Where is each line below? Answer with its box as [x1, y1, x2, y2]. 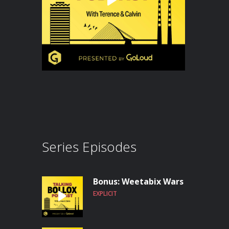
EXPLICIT [93, 189, 117, 198]
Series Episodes [42, 138, 136, 156]
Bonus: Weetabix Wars [93, 176, 184, 187]
